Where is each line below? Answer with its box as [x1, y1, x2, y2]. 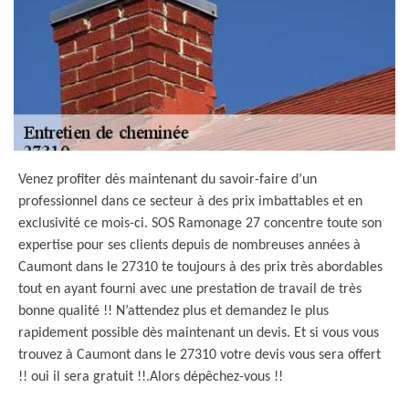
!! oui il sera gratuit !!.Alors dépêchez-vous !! [18, 370, 283, 384]
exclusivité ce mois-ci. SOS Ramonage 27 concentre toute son [18, 216, 382, 231]
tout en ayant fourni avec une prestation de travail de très [18, 282, 362, 297]
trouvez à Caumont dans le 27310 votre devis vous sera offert [18, 348, 381, 362]
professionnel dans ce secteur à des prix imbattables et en [18, 194, 362, 209]
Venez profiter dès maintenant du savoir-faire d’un [18, 173, 317, 187]
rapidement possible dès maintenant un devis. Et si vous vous [18, 326, 379, 341]
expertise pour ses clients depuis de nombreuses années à [18, 238, 361, 253]
